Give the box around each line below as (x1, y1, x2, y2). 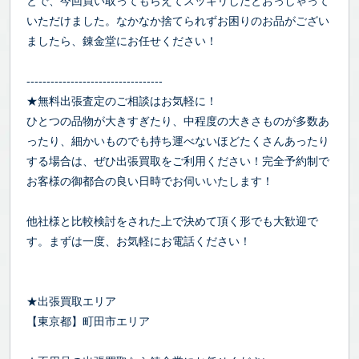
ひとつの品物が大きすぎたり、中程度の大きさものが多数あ (26, 115, 329, 127)
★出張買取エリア (26, 295, 116, 308)
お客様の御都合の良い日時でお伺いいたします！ (26, 175, 273, 188)
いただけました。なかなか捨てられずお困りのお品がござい (26, 14, 329, 27)
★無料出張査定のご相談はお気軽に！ (26, 95, 217, 107)
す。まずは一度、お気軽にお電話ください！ (26, 235, 251, 248)
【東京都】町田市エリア (26, 315, 150, 328)
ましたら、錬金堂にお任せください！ (26, 34, 217, 47)
